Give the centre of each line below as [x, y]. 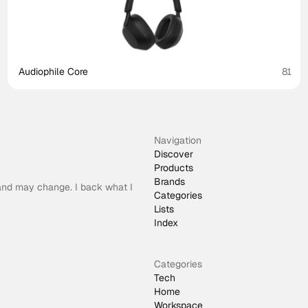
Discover [174, 154]
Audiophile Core [53, 71]
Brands [169, 181]
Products [174, 168]
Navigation [178, 140]
